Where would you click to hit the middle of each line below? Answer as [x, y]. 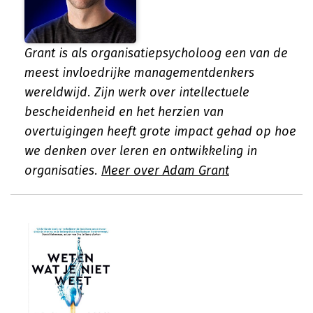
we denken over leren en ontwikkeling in [141, 151]
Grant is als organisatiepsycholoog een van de [156, 53]
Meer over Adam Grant [165, 170]
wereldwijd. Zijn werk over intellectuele [137, 92]
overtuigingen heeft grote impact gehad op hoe [160, 131]
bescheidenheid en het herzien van [124, 112]
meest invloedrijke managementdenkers [139, 73]
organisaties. [63, 170]
